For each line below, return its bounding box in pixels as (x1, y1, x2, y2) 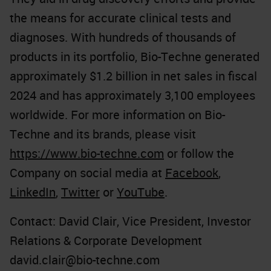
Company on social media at (10, 165, 165, 181)
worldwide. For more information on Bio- (10, 106, 225, 123)
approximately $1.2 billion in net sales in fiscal (10, 68, 257, 84)
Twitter (61, 184, 100, 200)
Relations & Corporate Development (10, 232, 202, 249)
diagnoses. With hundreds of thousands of (10, 29, 236, 45)
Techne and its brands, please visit (10, 126, 196, 142)
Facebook (165, 165, 218, 181)
